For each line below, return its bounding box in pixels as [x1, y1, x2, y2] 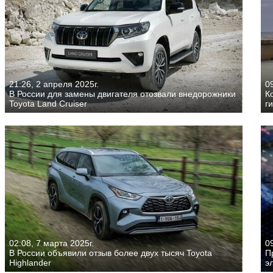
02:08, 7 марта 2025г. [9, 238, 94, 249]
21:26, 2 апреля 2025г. [9, 79, 99, 90]
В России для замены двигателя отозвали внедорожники [9, 89, 236, 99]
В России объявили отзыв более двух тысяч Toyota [9, 248, 212, 258]
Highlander [9, 258, 51, 268]
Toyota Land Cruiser [9, 99, 87, 109]
